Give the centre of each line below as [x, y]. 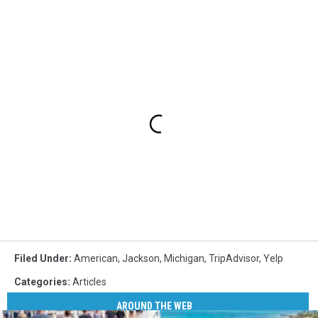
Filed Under [42, 258]
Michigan [184, 258]
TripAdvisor [234, 258]
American [96, 258]
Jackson [141, 258]
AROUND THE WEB [155, 306]
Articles [89, 281]
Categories [41, 281]
